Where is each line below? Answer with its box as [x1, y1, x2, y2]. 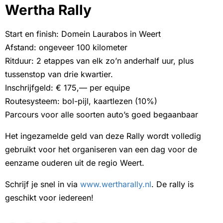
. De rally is [151, 179, 194, 189]
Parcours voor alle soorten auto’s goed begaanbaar [5, 109, 198, 119]
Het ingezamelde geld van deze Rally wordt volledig [5, 130, 201, 141]
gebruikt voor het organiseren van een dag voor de [5, 144, 197, 154]
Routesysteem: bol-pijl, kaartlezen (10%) [5, 96, 157, 106]
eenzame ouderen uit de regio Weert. [5, 157, 144, 168]
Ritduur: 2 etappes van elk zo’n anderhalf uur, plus [5, 55, 194, 66]
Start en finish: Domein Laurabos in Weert [5, 28, 161, 39]
